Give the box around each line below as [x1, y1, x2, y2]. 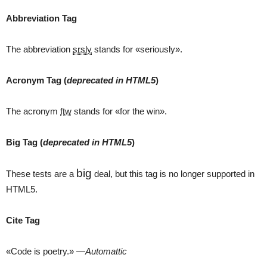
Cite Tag [6, 215, 40, 225]
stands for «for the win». [72, 106, 167, 116]
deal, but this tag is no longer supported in [92, 169, 254, 179]
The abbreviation [6, 44, 73, 54]
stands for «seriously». [92, 44, 182, 54]
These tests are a [6, 169, 76, 179]
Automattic [85, 246, 127, 256]
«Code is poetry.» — [6, 246, 85, 256]
